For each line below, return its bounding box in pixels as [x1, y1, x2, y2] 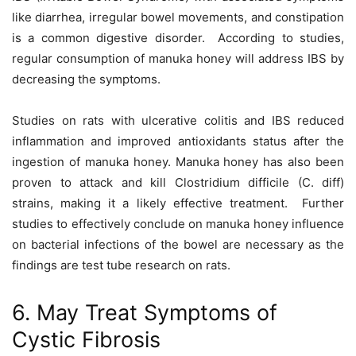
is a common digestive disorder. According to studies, [12, 30, 344, 46]
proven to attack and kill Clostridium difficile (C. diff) [12, 175, 344, 191]
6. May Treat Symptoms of [12, 300, 277, 327]
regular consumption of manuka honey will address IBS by [12, 51, 344, 67]
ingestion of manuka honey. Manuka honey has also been [12, 154, 344, 170]
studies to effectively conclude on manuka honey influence [12, 216, 344, 232]
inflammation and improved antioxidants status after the [12, 133, 344, 149]
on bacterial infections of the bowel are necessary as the [12, 237, 344, 253]
